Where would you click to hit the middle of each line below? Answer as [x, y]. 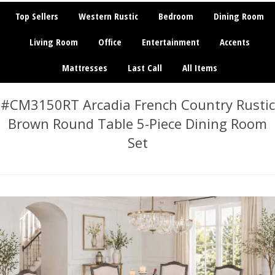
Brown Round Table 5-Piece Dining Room [137, 123]
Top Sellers [37, 16]
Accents [234, 42]
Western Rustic [108, 16]
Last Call [145, 68]
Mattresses [84, 68]
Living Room [53, 42]
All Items [199, 68]
